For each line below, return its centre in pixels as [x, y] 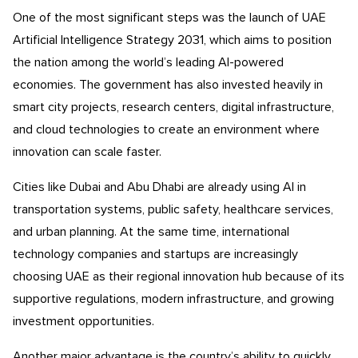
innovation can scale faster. [87, 152]
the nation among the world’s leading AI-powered [148, 62]
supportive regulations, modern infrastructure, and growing [173, 299]
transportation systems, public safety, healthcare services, [173, 209]
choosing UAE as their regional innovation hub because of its [179, 276]
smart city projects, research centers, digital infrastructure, [173, 107]
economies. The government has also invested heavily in [168, 85]
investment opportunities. [84, 321]
